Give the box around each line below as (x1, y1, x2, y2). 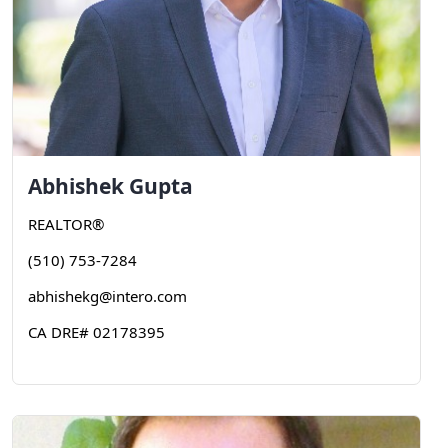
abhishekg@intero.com (28, 286, 187, 306)
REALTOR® (28, 214, 104, 234)
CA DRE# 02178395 (28, 322, 165, 342)
